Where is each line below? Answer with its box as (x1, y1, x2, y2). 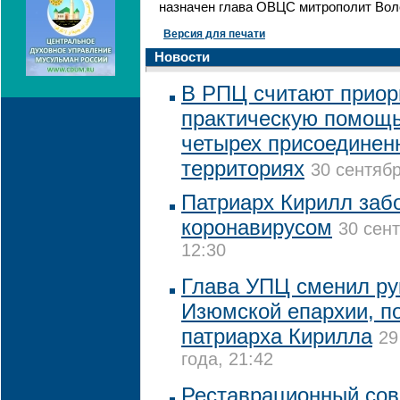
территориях (181, 156, 304, 180)
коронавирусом (181, 215, 332, 239)
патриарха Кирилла (181, 324, 372, 348)
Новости (154, 49, 210, 64)
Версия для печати (163, 28, 265, 40)
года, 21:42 (181, 349, 273, 373)
